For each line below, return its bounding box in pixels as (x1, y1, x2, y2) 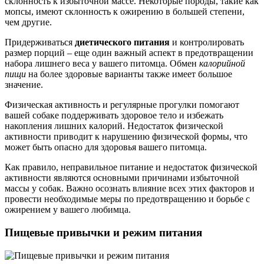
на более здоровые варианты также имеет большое (26, 69, 232, 80)
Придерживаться (5, 37, 75, 48)
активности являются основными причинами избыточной (5, 173, 239, 183)
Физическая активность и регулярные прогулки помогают (5, 100, 239, 110)
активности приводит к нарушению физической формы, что (5, 131, 247, 142)
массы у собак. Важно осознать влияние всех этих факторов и (5, 183, 255, 194)
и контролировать (170, 37, 244, 48)
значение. (5, 80, 43, 90)
